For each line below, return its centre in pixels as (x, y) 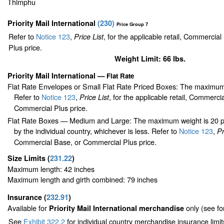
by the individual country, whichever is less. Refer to (96, 131)
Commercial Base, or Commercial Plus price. (85, 142)
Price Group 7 (132, 24)
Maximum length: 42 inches (51, 169)
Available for (28, 208)
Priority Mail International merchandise (117, 208)
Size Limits (27, 158)
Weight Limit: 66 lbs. (150, 58)
